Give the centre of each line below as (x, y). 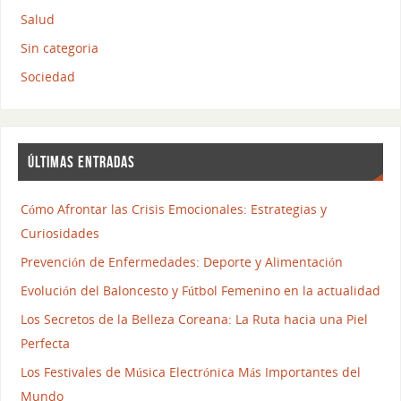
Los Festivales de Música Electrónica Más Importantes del (190, 371)
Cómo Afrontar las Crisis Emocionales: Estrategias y (173, 209)
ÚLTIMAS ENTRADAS (81, 162)
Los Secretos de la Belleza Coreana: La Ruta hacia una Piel (194, 319)
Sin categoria (59, 47)
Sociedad (47, 76)
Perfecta (45, 343)
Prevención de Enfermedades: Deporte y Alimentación (181, 261)
